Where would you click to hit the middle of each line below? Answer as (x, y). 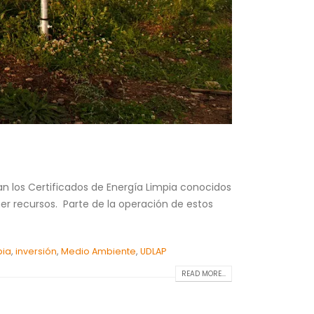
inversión (36, 251)
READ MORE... (204, 273)
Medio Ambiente (99, 251)
